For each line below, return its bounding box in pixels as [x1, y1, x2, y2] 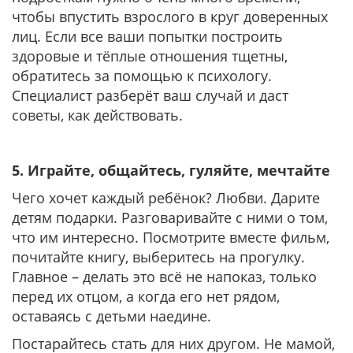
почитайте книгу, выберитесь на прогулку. [12, 247, 305, 266]
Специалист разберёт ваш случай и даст [12, 86, 288, 105]
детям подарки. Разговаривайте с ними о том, [12, 208, 328, 227]
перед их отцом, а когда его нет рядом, [12, 287, 280, 306]
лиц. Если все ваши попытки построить [12, 27, 283, 46]
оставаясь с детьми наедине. [12, 307, 211, 325]
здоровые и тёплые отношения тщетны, [12, 46, 288, 65]
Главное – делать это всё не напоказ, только [12, 267, 317, 286]
